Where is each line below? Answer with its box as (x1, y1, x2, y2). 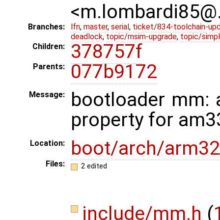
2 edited (81, 162, 107, 170)
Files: (46, 159, 65, 169)
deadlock (71, 32, 103, 42)
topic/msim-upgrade (106, 32, 177, 42)
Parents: (33, 62, 65, 72)
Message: (29, 90, 65, 100)
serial (111, 22, 129, 32)
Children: (32, 42, 65, 52)
